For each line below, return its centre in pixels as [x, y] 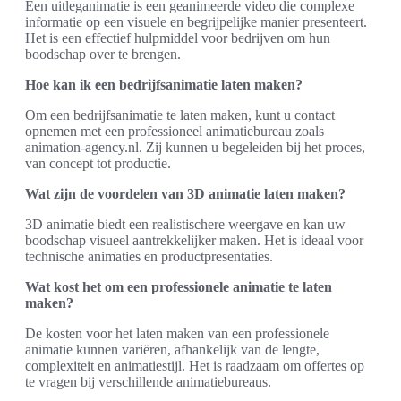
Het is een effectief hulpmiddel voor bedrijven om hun [178, 38]
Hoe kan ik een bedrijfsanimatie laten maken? [164, 85]
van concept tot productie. [98, 163]
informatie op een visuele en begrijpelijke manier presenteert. [196, 22]
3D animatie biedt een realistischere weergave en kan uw [185, 224]
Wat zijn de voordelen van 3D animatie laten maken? [185, 194]
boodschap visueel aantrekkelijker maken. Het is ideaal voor [194, 240]
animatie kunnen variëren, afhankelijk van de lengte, [172, 350]
